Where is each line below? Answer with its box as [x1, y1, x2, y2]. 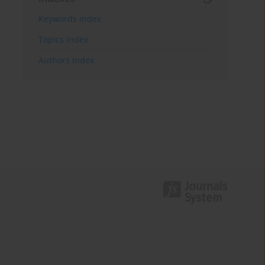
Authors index [38, 54, 95, 66]
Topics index [38, 33, 89, 45]
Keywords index [38, 12, 102, 24]
